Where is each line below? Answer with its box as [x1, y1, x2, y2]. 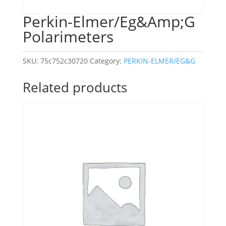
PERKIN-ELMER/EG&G [123, 56, 195, 66]
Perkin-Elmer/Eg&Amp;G [22, 11, 195, 32]
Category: [89, 56, 124, 66]
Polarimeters [22, 26, 114, 47]
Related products [22, 78, 127, 97]
